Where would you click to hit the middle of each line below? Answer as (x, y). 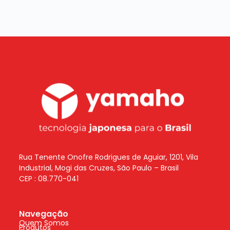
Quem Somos (44, 223)
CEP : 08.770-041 (49, 179)
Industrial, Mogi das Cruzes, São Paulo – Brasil (99, 168)
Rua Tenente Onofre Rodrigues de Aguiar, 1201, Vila (108, 157)
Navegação (43, 214)
